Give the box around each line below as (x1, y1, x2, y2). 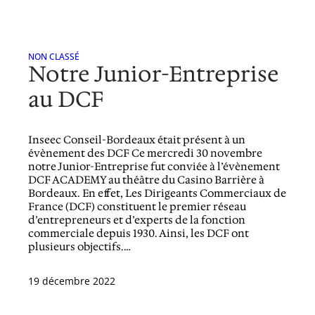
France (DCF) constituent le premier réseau (28, 200, 247, 214)
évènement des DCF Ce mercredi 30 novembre (28, 146, 263, 161)
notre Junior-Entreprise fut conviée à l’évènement (28, 160, 281, 174)
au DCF (28, 85, 105, 115)
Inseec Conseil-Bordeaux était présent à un (28, 133, 246, 148)
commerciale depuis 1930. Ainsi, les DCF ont (28, 226, 250, 241)
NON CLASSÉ (28, 51, 80, 63)
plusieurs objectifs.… (28, 240, 131, 255)
